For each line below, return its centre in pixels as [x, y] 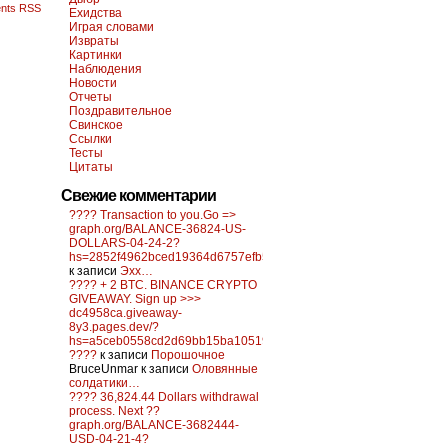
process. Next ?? [114, 411]
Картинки [95, 55]
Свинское [96, 125]
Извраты [94, 41]
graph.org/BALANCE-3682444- [154, 425]
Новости [93, 83]
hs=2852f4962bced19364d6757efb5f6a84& [188, 257]
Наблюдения [105, 69]
